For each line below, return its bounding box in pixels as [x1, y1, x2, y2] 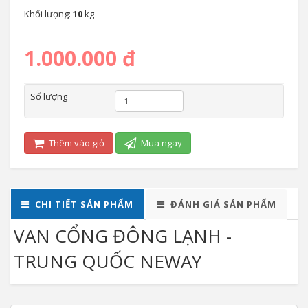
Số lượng [30, 90, 67, 102]
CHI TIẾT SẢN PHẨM [35, 198, 133, 210]
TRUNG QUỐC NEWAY [14, 249, 201, 274]
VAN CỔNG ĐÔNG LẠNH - [14, 223, 232, 248]
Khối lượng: [24, 8, 73, 20]
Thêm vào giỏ [47, 137, 104, 149]
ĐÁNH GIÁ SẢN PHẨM [170, 198, 276, 210]
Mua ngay [139, 137, 182, 149]
